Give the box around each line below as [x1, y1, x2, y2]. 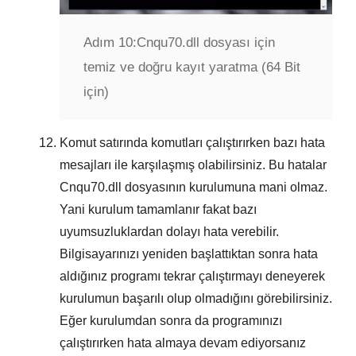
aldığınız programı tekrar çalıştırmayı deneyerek [60, 269, 325, 283]
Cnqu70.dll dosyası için [137, 34, 275, 50]
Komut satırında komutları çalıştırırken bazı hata [60, 135, 325, 149]
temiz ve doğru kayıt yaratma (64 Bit [83, 59, 300, 75]
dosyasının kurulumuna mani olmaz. [122, 180, 327, 194]
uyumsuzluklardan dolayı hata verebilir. [60, 224, 279, 238]
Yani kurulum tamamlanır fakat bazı [60, 202, 257, 216]
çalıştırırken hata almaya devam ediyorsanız [60, 335, 306, 350]
